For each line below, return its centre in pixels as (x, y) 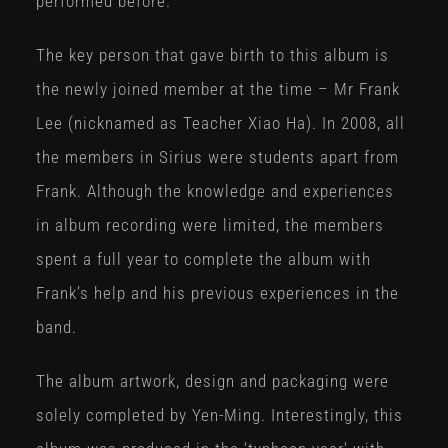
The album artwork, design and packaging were (212, 381)
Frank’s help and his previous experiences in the (217, 293)
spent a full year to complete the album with (203, 259)
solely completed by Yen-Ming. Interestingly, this (219, 415)
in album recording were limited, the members (209, 225)
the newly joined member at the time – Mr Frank (217, 89)
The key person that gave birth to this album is (212, 55)
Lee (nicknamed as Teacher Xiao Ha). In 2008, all (220, 123)
